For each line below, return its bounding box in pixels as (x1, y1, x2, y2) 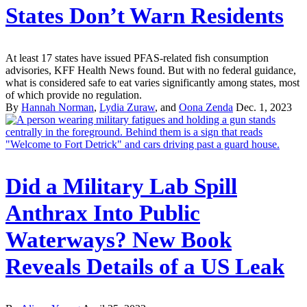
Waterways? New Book (5, 227, 232, 252)
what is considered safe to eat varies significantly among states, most (5, 77, 299, 89)
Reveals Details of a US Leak (5, 254, 284, 279)
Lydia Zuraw (99, 101, 155, 114)
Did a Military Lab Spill (5, 173, 237, 199)
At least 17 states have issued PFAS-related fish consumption (5, 52, 269, 64)
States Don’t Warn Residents (5, 3, 284, 29)
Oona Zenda (179, 101, 233, 114)
